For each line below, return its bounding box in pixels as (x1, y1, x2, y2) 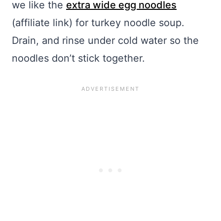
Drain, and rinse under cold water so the (12, 35, 199, 47)
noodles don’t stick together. (12, 52, 145, 65)
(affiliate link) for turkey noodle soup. (12, 17, 184, 29)
